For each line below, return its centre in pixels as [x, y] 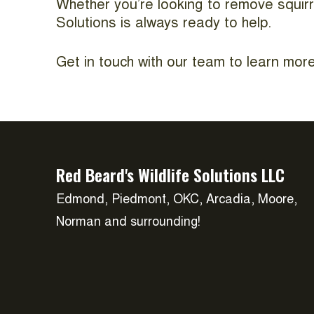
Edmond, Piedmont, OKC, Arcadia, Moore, [177, 200]
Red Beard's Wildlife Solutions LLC [170, 175]
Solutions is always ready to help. [164, 24]
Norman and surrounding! [128, 223]
